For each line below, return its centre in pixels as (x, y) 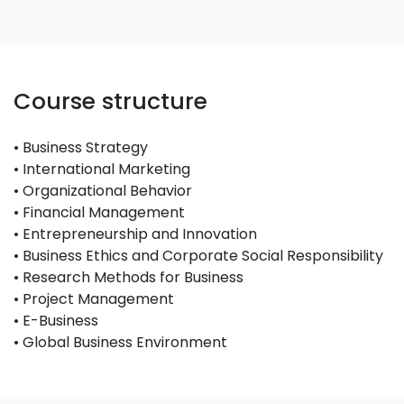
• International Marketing (102, 169)
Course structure (110, 101)
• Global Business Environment (120, 342)
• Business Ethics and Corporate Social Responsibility (198, 256)
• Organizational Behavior (103, 191)
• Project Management (94, 299)
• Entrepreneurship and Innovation (135, 234)
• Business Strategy (81, 147)
